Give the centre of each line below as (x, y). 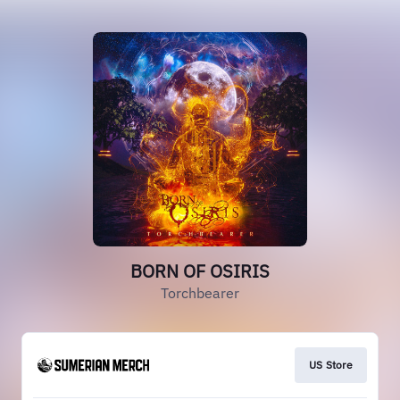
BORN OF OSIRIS (200, 271)
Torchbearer (200, 293)
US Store (330, 365)
